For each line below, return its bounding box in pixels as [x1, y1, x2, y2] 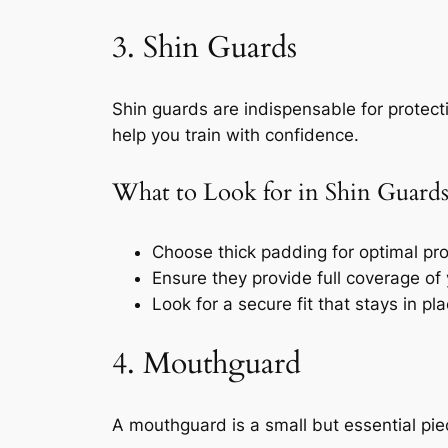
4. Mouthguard [112, 343, 301, 384]
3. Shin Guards [112, 27, 297, 68]
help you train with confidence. [112, 124, 359, 145]
